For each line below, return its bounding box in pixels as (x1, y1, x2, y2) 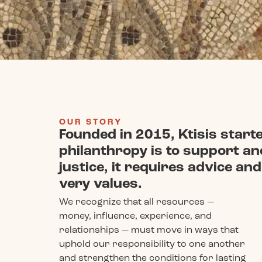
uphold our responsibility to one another (58, 238, 245, 249)
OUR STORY (58, 116, 122, 127)
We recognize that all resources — (58, 196, 214, 207)
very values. (58, 174, 142, 192)
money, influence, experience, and (58, 210, 212, 221)
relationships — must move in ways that (58, 224, 239, 235)
